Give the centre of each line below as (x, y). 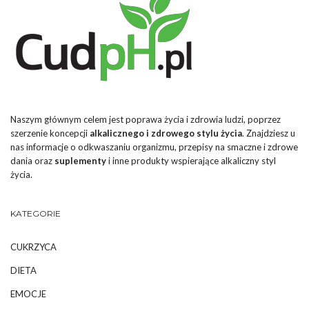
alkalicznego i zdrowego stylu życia (166, 133)
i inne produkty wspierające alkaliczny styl (191, 161)
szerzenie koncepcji (50, 133)
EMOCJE (28, 294)
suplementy (80, 161)
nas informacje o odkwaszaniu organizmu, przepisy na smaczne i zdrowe (154, 147)
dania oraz (32, 161)
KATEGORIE (36, 214)
